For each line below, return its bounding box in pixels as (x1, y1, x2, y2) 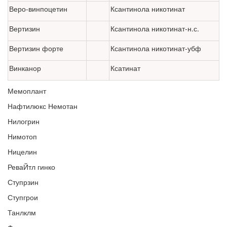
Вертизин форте (9, 43, 63, 54)
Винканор (9, 63, 41, 73)
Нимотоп (8, 131, 37, 142)
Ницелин (8, 146, 37, 157)
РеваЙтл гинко (8, 162, 55, 172)
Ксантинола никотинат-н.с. (110, 23, 199, 34)
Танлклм (8, 207, 36, 218)
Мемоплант (8, 86, 46, 96)
